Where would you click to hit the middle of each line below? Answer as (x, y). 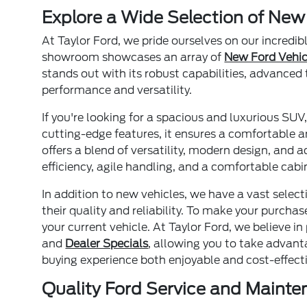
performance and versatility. (117, 90)
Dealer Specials (107, 243)
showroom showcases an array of (133, 57)
